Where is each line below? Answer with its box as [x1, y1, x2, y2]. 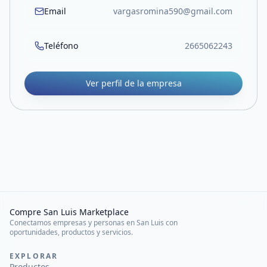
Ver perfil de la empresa [85, 77, 182, 89]
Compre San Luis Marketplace [10, 206, 129, 218]
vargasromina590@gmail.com [113, 5, 232, 17]
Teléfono [44, 40, 78, 51]
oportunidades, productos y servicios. [10, 227, 133, 237]
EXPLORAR [10, 251, 58, 261]
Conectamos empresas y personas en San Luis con [10, 218, 178, 228]
